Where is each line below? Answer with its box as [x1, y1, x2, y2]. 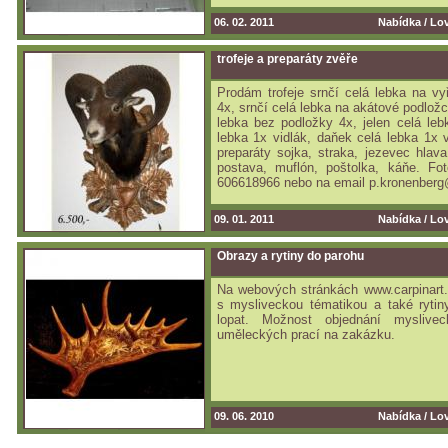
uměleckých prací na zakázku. [216, 327, 395, 342]
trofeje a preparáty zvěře [216, 52, 358, 66]
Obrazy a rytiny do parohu [216, 249, 364, 263]
